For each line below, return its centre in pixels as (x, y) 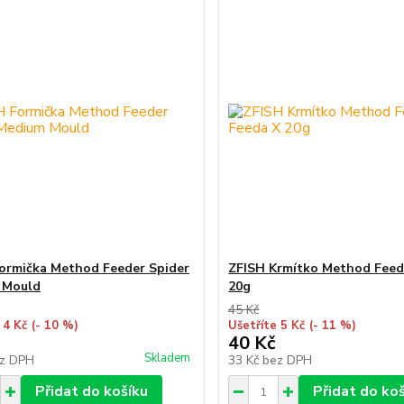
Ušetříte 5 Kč (267, 326)
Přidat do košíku (91, 391)
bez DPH (288, 360)
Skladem (168, 358)
